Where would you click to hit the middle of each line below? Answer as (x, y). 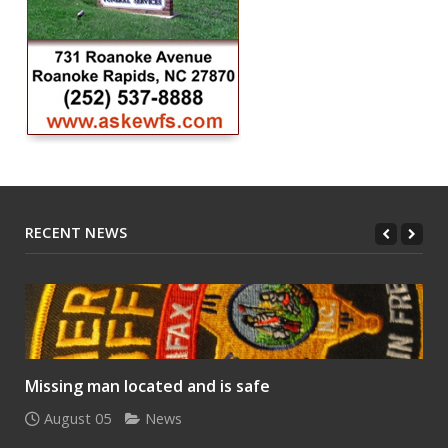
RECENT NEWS (76, 233)
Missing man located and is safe (147, 386)
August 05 (77, 419)
